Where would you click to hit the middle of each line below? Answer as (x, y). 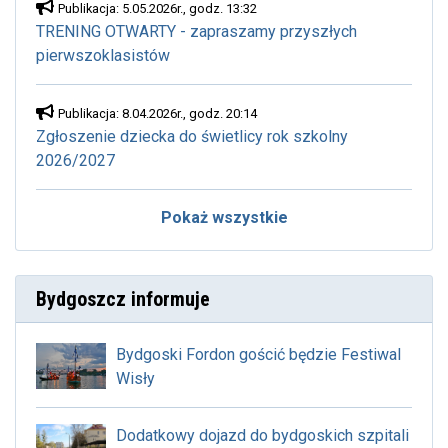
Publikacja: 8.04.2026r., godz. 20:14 (157, 113)
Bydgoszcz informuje (123, 298)
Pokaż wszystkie (224, 217)
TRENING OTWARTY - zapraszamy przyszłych (196, 31)
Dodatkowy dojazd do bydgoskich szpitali (262, 435)
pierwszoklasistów (103, 55)
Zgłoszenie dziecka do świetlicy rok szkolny (192, 136)
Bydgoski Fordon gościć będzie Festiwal (258, 354)
